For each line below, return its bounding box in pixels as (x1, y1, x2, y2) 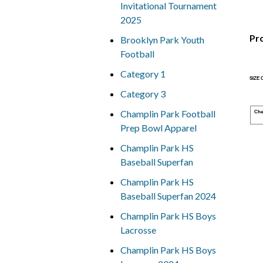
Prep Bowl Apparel (120, 122, 197, 133)
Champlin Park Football (120, 108, 215, 119)
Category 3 (120, 88, 166, 99)
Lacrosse (120, 224, 156, 235)
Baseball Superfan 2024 (120, 190, 216, 201)
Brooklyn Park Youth (120, 34, 204, 45)
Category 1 (120, 68, 166, 79)
